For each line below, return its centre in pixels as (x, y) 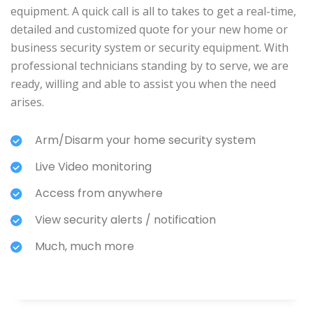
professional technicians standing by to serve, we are (150, 66)
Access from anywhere (99, 194)
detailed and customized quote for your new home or (149, 30)
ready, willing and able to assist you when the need (143, 84)
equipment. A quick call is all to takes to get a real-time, (153, 12)
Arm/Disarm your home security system (145, 140)
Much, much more (85, 247)
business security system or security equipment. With (150, 48)
